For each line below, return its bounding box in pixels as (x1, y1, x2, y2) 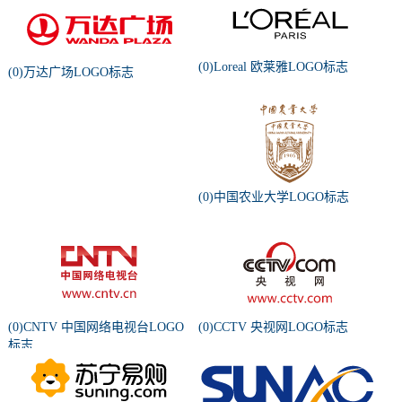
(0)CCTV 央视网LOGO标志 (197, 320, 348, 335)
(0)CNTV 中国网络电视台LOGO (7, 320, 184, 335)
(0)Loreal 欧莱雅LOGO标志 (197, 60, 348, 74)
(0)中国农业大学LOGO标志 (197, 190, 349, 205)
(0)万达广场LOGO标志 (7, 66, 134, 80)
